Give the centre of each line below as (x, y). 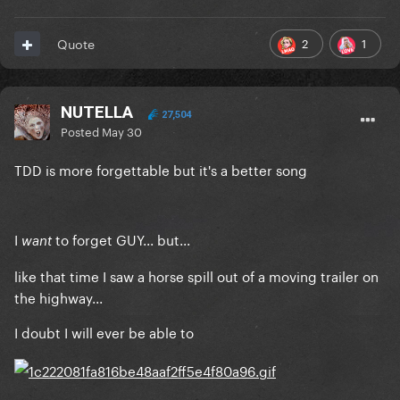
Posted (81, 131)
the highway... (58, 297)
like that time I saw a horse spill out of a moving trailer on (196, 275)
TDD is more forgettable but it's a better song (161, 169)
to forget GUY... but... (121, 239)
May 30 (122, 131)
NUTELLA (97, 112)
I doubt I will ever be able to (104, 332)
